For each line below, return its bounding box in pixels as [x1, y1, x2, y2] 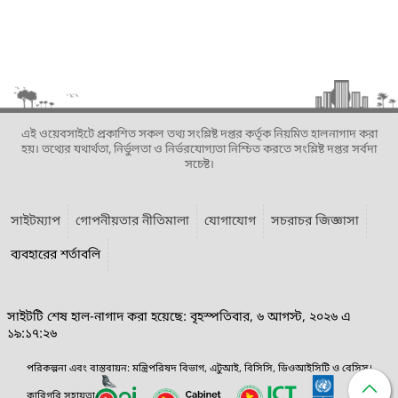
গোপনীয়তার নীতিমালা [76, 212, 189, 230]
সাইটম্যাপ [11, 212, 60, 230]
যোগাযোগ [204, 212, 256, 230]
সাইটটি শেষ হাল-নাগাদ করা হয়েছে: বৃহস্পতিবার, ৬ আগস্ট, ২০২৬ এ [7, 308, 351, 326]
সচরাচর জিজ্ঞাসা [271, 212, 359, 230]
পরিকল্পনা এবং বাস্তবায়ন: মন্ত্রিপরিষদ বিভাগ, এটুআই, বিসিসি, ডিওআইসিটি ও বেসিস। [26, 362, 372, 375]
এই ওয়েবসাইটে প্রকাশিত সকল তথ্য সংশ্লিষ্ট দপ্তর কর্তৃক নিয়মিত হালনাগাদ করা [20, 126, 378, 142]
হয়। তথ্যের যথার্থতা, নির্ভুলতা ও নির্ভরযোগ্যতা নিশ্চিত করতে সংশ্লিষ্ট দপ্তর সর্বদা [21, 141, 377, 157]
